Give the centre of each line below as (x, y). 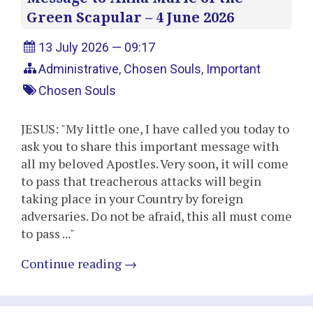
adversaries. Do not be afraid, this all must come (156, 216)
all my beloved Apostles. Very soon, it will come (155, 164)
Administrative (79, 69)
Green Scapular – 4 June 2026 (130, 17)
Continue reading (73, 264)
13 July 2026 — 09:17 (97, 48)
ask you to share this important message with (150, 146)
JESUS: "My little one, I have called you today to (155, 129)
